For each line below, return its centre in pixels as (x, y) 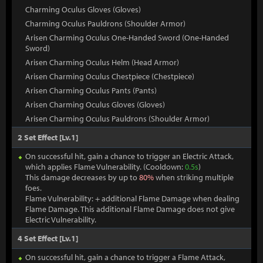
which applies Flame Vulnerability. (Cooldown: (105, 167)
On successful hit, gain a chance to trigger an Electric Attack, (129, 156)
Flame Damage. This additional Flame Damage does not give (130, 209)
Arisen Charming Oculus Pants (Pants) (91, 90)
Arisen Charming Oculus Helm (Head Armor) (102, 62)
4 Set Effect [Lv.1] (48, 238)
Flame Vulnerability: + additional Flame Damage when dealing (132, 198)
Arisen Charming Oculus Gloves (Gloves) (95, 104)
